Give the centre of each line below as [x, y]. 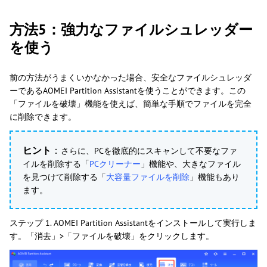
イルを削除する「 [56, 164]
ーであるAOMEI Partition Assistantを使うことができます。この [128, 91]
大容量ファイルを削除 [148, 177]
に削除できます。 [43, 117]
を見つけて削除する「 [64, 177]
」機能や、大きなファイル [190, 164]
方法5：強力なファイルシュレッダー [131, 30]
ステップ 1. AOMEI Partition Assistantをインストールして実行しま [133, 223]
